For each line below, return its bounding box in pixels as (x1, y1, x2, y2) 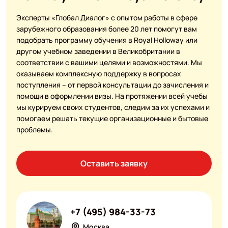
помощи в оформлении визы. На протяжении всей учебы (16, 91, 208, 101)
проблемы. (16, 125, 53, 135)
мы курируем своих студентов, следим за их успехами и (16, 102, 210, 112)
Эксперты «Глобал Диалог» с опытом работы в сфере (16, 13, 197, 23)
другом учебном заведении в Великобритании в (16, 46, 180, 56)
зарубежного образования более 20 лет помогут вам (16, 24, 197, 34)
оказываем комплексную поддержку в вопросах (16, 69, 181, 79)
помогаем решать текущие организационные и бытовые (16, 113, 208, 124)
